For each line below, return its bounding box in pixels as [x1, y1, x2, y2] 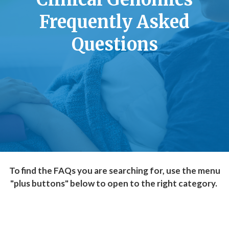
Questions [71, 34, 158, 55]
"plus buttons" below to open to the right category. [10, 178, 219, 189]
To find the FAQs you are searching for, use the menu [9, 165, 220, 176]
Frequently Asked [39, 11, 190, 33]
